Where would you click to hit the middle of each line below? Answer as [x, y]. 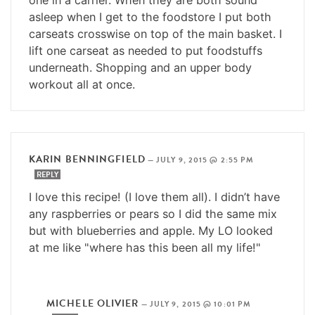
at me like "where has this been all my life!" [145, 247]
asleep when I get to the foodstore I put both [150, 17]
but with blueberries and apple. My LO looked [151, 230]
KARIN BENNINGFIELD [87, 159]
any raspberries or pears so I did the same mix [153, 213]
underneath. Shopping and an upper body [140, 67]
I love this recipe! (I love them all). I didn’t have [154, 197]
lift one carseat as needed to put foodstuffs [146, 50]
